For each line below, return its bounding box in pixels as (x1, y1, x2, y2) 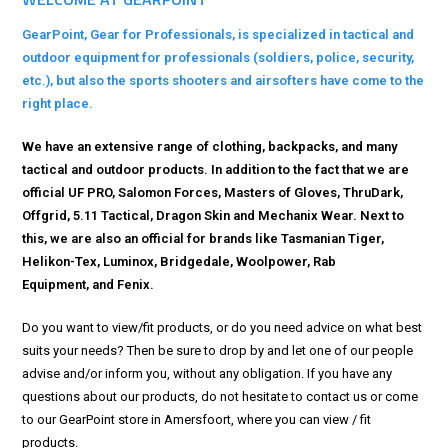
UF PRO (68, 185, 113, 201)
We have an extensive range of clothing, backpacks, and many (22, 139, 398, 155)
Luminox (103, 254, 155, 270)
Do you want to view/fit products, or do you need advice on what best (22, 320, 423, 336)
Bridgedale (160, 254, 231, 270)
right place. (22, 96, 94, 112)
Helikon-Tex (22, 254, 98, 270)
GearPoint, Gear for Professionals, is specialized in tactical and (22, 27, 415, 43)
